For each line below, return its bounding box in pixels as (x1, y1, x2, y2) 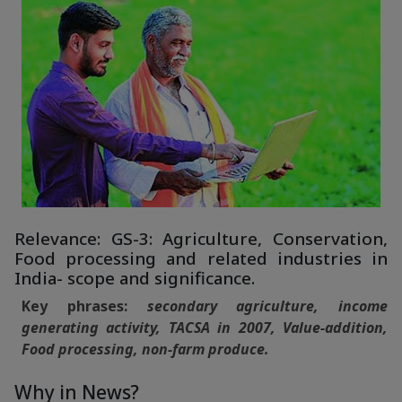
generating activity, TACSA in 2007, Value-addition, (22, 318, 388, 337)
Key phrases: (22, 296, 147, 316)
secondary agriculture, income (146, 296, 388, 316)
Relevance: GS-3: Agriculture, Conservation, (14, 227, 388, 250)
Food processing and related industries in (14, 247, 388, 270)
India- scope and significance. (14, 267, 255, 290)
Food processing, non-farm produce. (22, 339, 269, 359)
